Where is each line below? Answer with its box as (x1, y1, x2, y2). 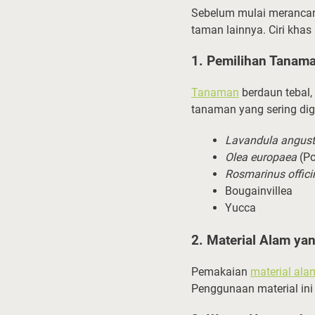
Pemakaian (191, 264, 250, 278)
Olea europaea (225, 150, 297, 164)
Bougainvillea (225, 184, 292, 198)
